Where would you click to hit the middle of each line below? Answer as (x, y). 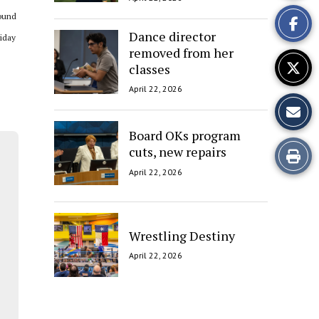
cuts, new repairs (178, 152)
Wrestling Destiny (182, 235)
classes (150, 69)
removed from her (181, 52)
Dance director (172, 36)
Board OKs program (185, 136)
